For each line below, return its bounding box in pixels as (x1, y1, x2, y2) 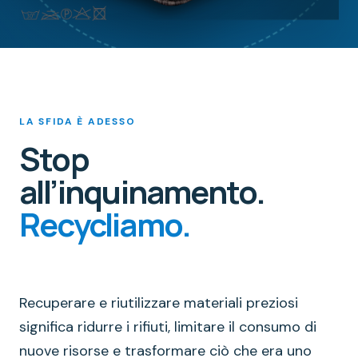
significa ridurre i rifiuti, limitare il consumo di (19, 316, 316, 336)
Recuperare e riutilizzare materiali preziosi (19, 292, 298, 312)
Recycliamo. (19, 202, 191, 246)
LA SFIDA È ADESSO (19, 115, 136, 128)
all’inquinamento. (19, 169, 265, 213)
